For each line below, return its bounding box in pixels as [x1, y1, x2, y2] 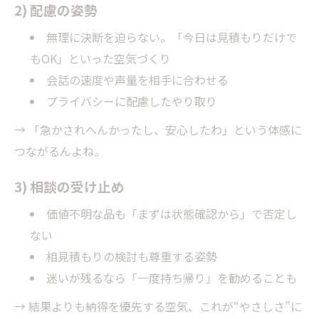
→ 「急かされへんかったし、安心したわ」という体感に [14, 121, 302, 139]
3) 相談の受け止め [14, 176, 125, 196]
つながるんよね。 [14, 142, 105, 160]
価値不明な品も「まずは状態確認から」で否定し [46, 205, 298, 223]
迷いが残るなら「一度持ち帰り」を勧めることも [46, 269, 298, 287]
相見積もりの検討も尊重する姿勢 [46, 248, 218, 266]
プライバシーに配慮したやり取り [46, 93, 218, 110]
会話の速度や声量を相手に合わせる [46, 71, 229, 89]
